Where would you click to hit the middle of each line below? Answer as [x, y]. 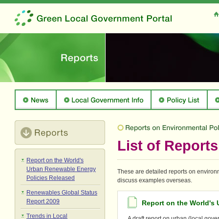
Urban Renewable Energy [61, 169]
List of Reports [168, 146]
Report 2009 [43, 201]
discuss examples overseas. [155, 180]
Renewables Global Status [62, 193]
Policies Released [51, 178]
